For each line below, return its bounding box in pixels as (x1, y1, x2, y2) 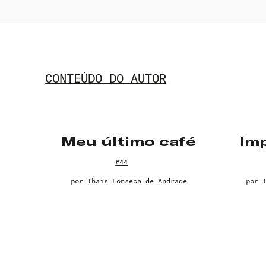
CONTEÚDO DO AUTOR (45, 71, 167, 86)
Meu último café (61, 134, 197, 150)
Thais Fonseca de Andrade (87, 176, 187, 186)
